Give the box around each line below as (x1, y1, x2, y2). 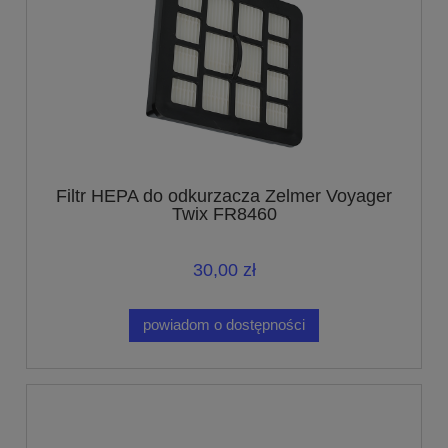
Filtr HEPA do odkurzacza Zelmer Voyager (56, 186, 392, 207)
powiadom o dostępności (143, 316, 305, 334)
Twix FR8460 (171, 204, 277, 225)
